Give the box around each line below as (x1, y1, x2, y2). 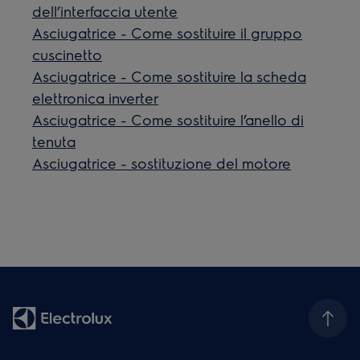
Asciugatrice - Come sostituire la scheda (32, 67, 307, 86)
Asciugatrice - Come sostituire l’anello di (32, 110, 305, 129)
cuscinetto (32, 45, 103, 64)
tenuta (32, 132, 76, 151)
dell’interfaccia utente (32, 2, 178, 21)
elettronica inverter (32, 88, 159, 108)
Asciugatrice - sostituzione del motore (32, 153, 292, 173)
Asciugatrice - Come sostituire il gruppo (32, 23, 303, 43)
